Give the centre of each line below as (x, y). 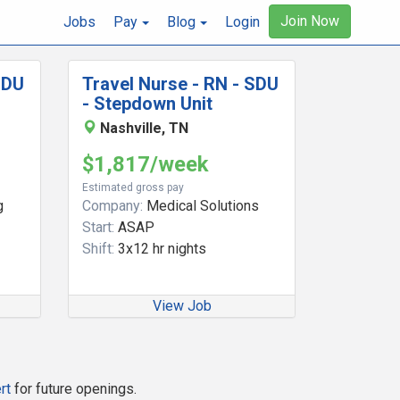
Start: (98, 227)
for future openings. (74, 389)
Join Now (310, 21)
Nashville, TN (144, 128)
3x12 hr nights (160, 249)
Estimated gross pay (133, 187)
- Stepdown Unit (147, 104)
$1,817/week (146, 164)
